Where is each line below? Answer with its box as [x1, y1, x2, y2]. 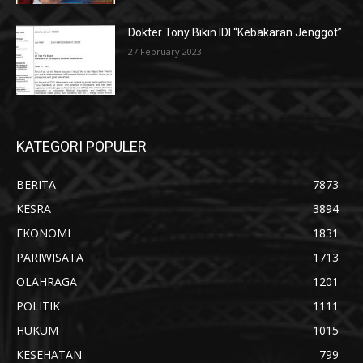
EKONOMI [16, 224, 70, 241]
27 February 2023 [128, 45, 203, 58]
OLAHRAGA [16, 273, 77, 289]
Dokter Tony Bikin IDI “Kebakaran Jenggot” [128, 26, 343, 40]
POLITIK [16, 297, 60, 314]
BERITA [16, 176, 56, 192]
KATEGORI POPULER [16, 137, 147, 155]
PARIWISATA [16, 249, 83, 265]
